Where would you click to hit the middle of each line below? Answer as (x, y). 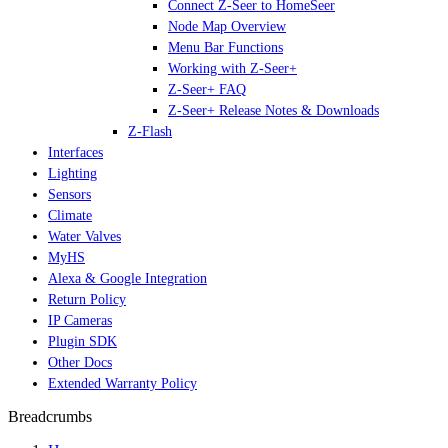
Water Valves (84, 236)
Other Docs (80, 362)
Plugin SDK (82, 341)
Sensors (69, 194)
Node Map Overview (227, 26)
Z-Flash (150, 131)
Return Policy (87, 299)
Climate (70, 215)
